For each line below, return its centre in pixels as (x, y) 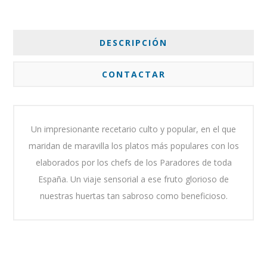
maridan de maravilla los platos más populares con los (133, 146)
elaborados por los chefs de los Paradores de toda (133, 163)
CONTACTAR (133, 74)
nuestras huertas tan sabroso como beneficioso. (133, 196)
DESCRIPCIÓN (133, 43)
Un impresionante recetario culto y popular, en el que (133, 129)
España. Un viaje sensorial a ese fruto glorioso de (133, 179)
